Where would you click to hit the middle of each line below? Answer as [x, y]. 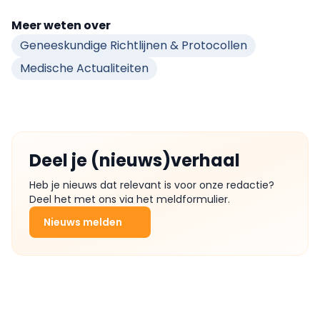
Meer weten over [61, 25]
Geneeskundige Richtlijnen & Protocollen [134, 45]
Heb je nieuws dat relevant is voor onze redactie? [152, 185]
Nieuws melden [83, 222]
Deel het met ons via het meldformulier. [130, 199]
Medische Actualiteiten [84, 68]
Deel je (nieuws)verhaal [135, 160]
